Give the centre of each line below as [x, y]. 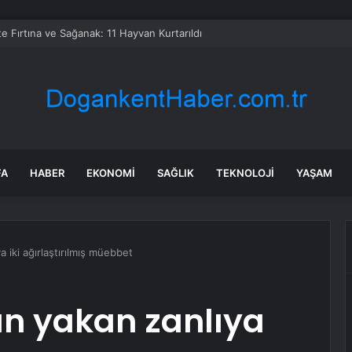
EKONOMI [111, 173]
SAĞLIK [176, 173]
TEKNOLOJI [245, 173]
